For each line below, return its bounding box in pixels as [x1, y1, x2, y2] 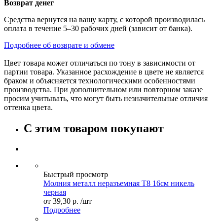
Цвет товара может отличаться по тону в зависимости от [4, 58, 195, 67]
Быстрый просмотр [43, 170, 108, 179]
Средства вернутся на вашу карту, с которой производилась [4, 15, 205, 24]
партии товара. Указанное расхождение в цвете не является [4, 67, 204, 76]
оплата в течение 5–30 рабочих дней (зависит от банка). [4, 24, 192, 33]
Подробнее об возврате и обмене [4, 40, 114, 49]
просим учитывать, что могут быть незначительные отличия [4, 94, 208, 103]
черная [43, 188, 66, 197]
